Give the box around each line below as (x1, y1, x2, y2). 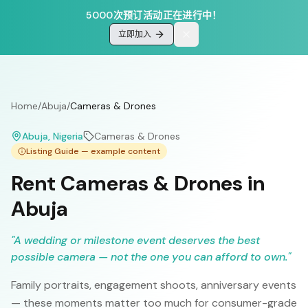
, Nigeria (48, 130, 83, 142)
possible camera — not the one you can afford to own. (11, 250, 287, 264)
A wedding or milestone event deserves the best (14, 233, 260, 247)
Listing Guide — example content (26, 146, 160, 157)
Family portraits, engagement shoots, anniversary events (11, 278, 296, 292)
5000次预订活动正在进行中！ (86, 9, 222, 21)
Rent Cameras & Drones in (11, 170, 265, 197)
